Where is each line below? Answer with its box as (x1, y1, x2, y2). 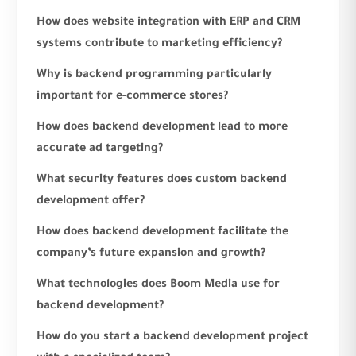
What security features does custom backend (37, 173, 287, 187)
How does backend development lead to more (37, 121, 288, 134)
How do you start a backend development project (37, 331, 308, 344)
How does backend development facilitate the (37, 226, 288, 239)
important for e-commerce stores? (37, 90, 228, 103)
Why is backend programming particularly (37, 68, 272, 82)
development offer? (37, 195, 145, 208)
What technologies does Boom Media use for (37, 278, 280, 292)
